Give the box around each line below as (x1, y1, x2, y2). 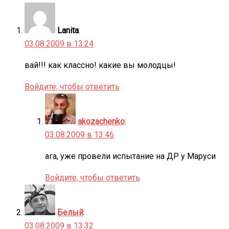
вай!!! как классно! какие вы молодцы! (25, 60, 176, 70)
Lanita (57, 25, 79, 35)
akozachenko (78, 116, 125, 126)
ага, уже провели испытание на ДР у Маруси (45, 151, 216, 161)
